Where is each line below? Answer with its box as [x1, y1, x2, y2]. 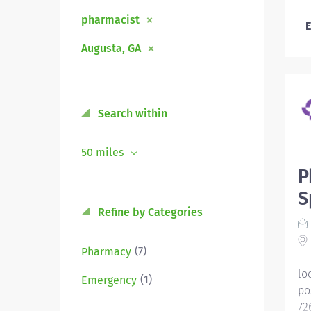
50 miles [81, 146, 126, 159]
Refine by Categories [95, 205, 203, 219]
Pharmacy [81, 244, 131, 258]
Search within [95, 107, 167, 120]
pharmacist [81, 13, 140, 26]
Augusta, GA [81, 42, 141, 55]
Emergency [81, 273, 137, 287]
